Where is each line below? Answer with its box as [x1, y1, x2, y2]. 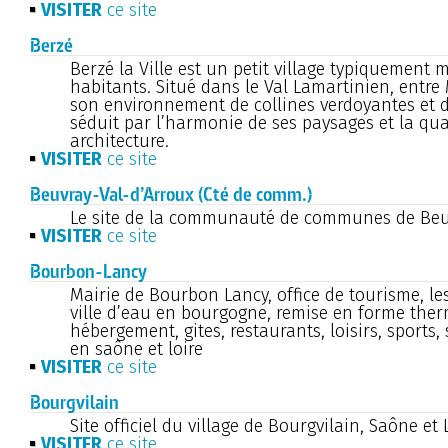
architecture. [70, 129, 169, 152]
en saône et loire [70, 337, 203, 360]
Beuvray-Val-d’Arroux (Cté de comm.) [30, 181, 312, 207]
